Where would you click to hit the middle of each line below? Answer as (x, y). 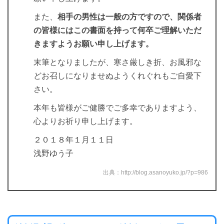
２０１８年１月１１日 (73, 139)
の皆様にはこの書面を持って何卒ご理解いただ (117, 30)
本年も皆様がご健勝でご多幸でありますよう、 (117, 107)
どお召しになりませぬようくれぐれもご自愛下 (117, 75)
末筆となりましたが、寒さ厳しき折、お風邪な (117, 62)
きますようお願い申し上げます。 (93, 43)
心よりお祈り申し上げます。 (85, 121)
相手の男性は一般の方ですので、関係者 (129, 16)
